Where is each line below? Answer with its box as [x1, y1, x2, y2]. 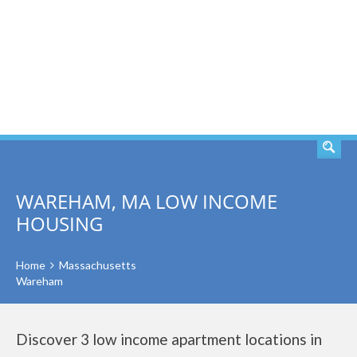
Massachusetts [59, 258, 136, 272]
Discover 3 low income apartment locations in [16, 330, 322, 348]
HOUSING [16, 210, 103, 237]
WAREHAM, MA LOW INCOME [16, 188, 277, 214]
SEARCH [264, 58, 323, 77]
